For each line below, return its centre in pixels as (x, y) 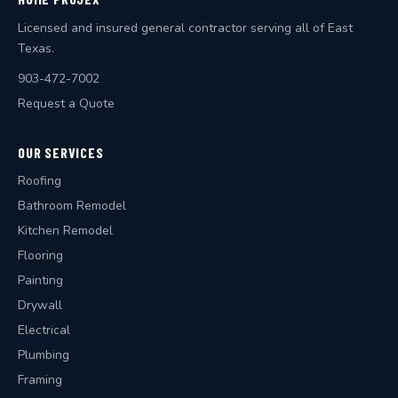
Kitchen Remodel (65, 231)
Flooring (40, 255)
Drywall (40, 305)
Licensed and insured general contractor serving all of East (185, 28)
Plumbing (44, 355)
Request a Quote (66, 103)
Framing (40, 380)
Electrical (44, 330)
